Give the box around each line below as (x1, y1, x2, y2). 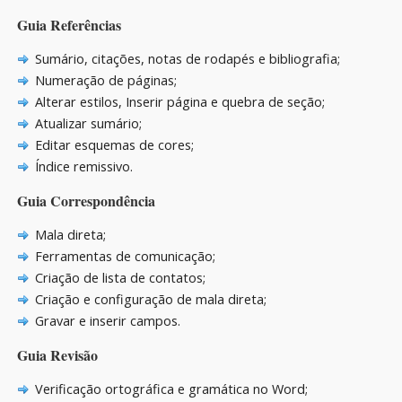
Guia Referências (17, 13, 121, 35)
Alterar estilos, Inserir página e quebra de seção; (34, 92, 325, 110)
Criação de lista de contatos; (34, 268, 205, 286)
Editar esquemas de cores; (34, 135, 194, 153)
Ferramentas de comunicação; (34, 247, 215, 265)
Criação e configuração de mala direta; (34, 290, 267, 308)
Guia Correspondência (17, 189, 155, 211)
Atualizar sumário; (34, 114, 142, 132)
